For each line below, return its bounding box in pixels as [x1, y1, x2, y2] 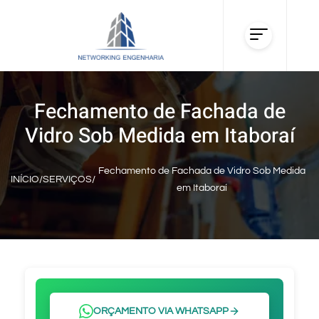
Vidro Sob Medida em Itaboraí [24, 121, 295, 151]
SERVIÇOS [43, 174, 92, 184]
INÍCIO [11, 174, 39, 184]
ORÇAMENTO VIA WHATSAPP [93, 306, 229, 316]
